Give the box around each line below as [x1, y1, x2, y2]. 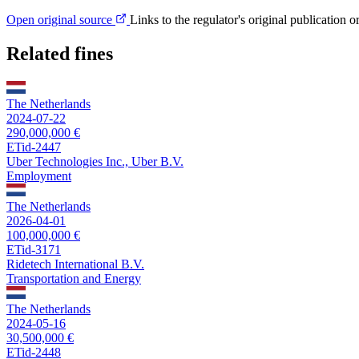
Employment [6, 168, 71, 183]
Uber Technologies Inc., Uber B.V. [6, 154, 184, 168]
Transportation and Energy [6, 271, 141, 285]
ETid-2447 [6, 139, 61, 154]
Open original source [6, 13, 115, 27]
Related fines [6, 42, 113, 64]
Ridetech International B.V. [6, 256, 144, 271]
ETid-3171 [6, 242, 61, 256]
